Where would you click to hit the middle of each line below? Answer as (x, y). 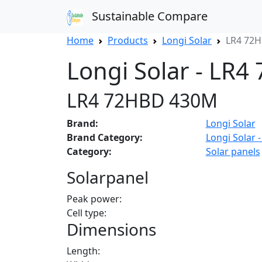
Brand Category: (105, 137)
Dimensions (111, 229)
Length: (83, 251)
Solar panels (233, 151)
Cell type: (87, 213)
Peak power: (94, 199)
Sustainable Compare (145, 16)
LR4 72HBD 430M (142, 100)
